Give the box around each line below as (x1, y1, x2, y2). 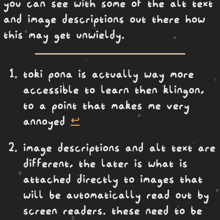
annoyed (23, 114, 71, 126)
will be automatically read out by (23, 189, 209, 200)
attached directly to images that (23, 173, 203, 184)
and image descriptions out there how (3, 13, 205, 24)
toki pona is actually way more (23, 67, 194, 79)
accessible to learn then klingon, (23, 83, 204, 94)
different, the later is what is (23, 157, 188, 168)
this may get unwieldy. (3, 28, 125, 40)
